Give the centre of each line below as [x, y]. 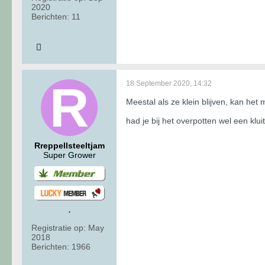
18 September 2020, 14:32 [169, 83]
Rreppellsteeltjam [69, 145]
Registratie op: [59, 227]
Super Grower [69, 155]
